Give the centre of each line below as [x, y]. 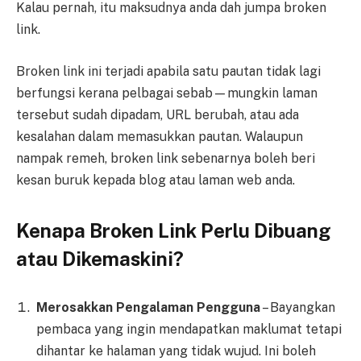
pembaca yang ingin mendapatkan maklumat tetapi [189, 329]
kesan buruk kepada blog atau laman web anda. [156, 180]
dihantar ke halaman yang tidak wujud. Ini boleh [176, 351]
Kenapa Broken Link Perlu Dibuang [174, 230]
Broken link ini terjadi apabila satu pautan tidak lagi [168, 71]
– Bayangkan [298, 307]
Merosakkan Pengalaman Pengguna [148, 307]
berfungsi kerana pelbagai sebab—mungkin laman [167, 93]
